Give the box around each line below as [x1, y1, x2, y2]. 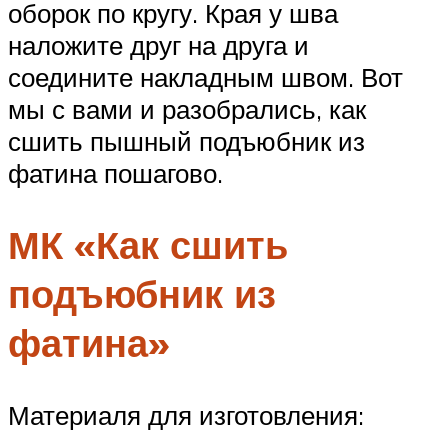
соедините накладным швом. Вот [8, 60, 403, 93]
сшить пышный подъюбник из [8, 124, 365, 157]
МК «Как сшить [8, 220, 288, 270]
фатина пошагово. [8, 156, 223, 189]
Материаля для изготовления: [8, 399, 364, 432]
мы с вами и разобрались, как [8, 92, 366, 125]
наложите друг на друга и [8, 28, 309, 61]
